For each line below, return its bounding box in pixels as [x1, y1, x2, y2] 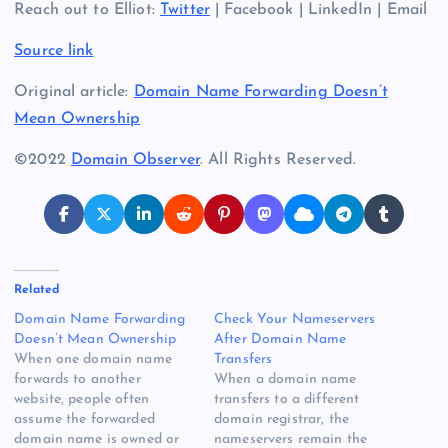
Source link [14, 42, 94, 59]
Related [14, 284, 60, 297]
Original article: [14, 84, 134, 101]
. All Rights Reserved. [200, 152, 357, 169]
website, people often [14, 392, 150, 408]
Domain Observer [70, 152, 201, 169]
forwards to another [14, 372, 141, 388]
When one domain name [14, 352, 172, 368]
